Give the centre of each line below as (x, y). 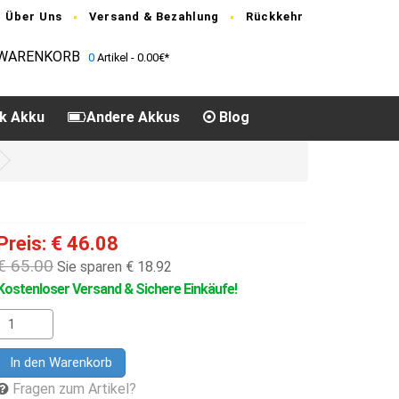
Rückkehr (275, 16)
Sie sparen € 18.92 (113, 267)
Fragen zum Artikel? (74, 389)
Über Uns (34, 16)
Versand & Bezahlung (154, 16)
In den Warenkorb (61, 362)
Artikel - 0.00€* (132, 57)
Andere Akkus (133, 117)
